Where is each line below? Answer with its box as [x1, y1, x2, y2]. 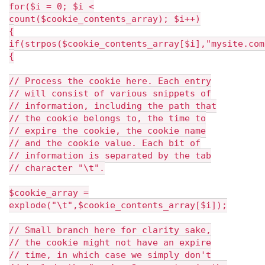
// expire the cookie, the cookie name [9, 125, 206, 136]
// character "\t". [9, 163, 105, 173]
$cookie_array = [9, 188, 89, 198]
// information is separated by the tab [9, 150, 211, 161]
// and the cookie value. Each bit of [9, 138, 201, 148]
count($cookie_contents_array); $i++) [9, 14, 201, 24]
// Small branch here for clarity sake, [9, 225, 211, 235]
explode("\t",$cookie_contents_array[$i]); [9, 200, 227, 211]
